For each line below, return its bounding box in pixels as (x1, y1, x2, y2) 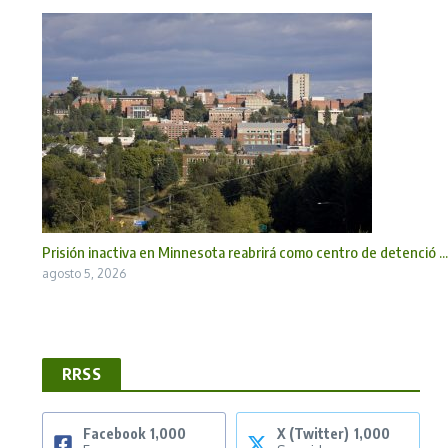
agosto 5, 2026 (42, 265, 126, 281)
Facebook (83, 424, 145, 442)
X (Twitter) (277, 424, 349, 442)
